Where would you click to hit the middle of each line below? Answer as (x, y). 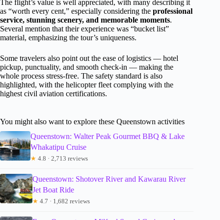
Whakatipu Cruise (58, 147)
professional (173, 11)
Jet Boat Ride (53, 190)
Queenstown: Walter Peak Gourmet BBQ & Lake (107, 137)
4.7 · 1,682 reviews (64, 201)
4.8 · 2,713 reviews (62, 159)
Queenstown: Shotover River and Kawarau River (109, 179)
